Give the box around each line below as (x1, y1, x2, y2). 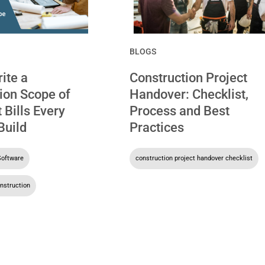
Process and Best (129, 103, 230, 118)
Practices (129, 119, 184, 135)
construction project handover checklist (135, 154, 253, 162)
